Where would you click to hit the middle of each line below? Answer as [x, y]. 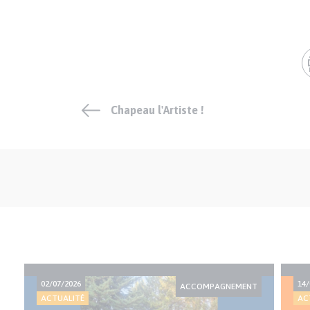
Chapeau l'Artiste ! [158, 110]
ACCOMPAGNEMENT [218, 287]
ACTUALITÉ [63, 299]
